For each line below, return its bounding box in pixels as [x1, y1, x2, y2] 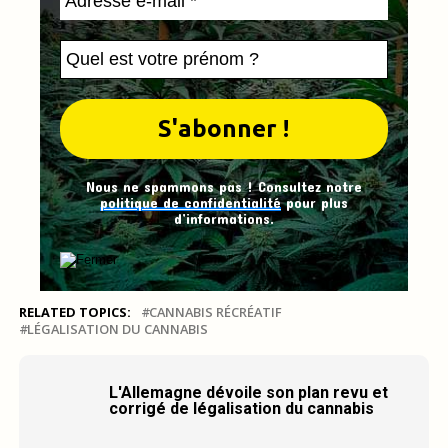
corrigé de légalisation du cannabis [108, 399, 374, 419]
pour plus [280, 194, 348, 212]
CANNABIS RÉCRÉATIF [148, 303, 282, 322]
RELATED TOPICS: [18, 303, 131, 322]
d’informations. [173, 210, 274, 228]
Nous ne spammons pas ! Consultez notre [85, 178, 362, 196]
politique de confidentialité [99, 194, 281, 212]
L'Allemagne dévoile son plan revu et [108, 383, 388, 403]
